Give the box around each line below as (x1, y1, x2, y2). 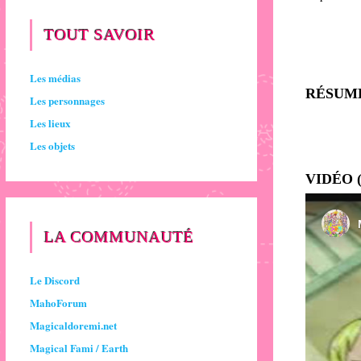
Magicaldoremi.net (29, 317, 117, 333)
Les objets (29, 138, 75, 153)
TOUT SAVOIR (44, 27, 156, 44)
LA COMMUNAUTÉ (44, 229, 194, 246)
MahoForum (29, 295, 87, 310)
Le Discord (29, 272, 80, 288)
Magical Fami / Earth (29, 340, 128, 355)
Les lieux (29, 115, 71, 131)
